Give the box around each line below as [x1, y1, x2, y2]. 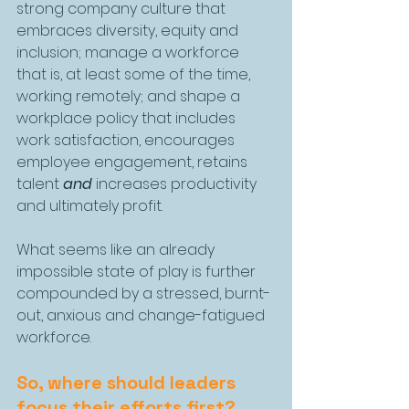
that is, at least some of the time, [16, 63, 254, 85]
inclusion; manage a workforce [16, 41, 243, 63]
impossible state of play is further [16, 260, 259, 282]
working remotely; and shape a [16, 85, 244, 107]
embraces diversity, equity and [16, 19, 242, 41]
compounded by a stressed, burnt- [16, 282, 270, 304]
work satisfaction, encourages [16, 129, 238, 151]
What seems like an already [16, 238, 218, 260]
